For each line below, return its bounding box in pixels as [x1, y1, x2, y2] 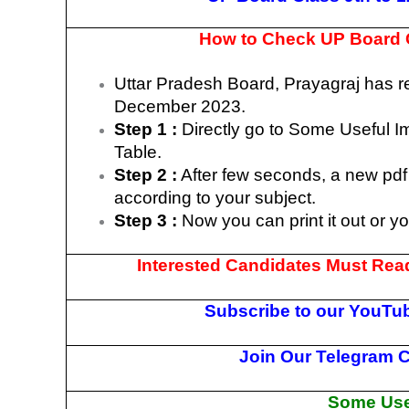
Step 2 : [114, 164, 178, 184]
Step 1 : [114, 119, 178, 139]
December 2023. [114, 96, 246, 116]
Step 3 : [114, 210, 178, 230]
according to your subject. [114, 187, 317, 207]
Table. [114, 142, 163, 162]
